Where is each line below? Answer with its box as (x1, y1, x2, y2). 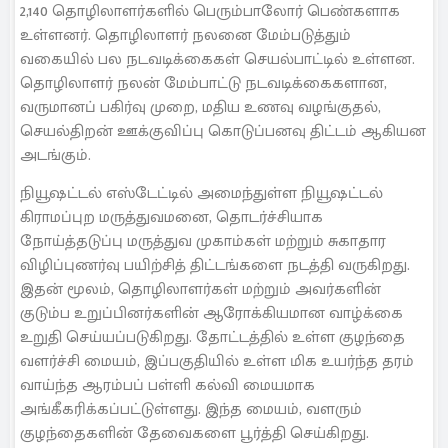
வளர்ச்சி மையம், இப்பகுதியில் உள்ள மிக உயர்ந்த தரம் (20, 348, 414, 376)
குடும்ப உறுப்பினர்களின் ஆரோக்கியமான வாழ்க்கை (20, 300, 403, 328)
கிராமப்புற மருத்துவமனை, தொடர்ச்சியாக (20, 204, 323, 232)
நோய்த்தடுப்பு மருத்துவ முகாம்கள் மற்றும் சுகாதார (20, 228, 386, 256)
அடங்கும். (20, 141, 91, 169)
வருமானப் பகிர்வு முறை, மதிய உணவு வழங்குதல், (20, 93, 381, 121)
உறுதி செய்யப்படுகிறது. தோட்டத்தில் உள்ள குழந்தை (20, 324, 405, 352)
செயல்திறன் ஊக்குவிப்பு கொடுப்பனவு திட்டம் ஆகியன (20, 117, 426, 145)
